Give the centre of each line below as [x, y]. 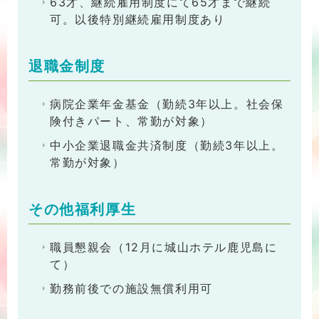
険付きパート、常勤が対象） [131, 121]
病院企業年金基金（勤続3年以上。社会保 [167, 104]
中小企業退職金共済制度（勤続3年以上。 [167, 146]
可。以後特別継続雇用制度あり [138, 20]
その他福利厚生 [83, 210]
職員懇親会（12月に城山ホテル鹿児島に [164, 247]
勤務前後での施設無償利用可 [131, 289]
